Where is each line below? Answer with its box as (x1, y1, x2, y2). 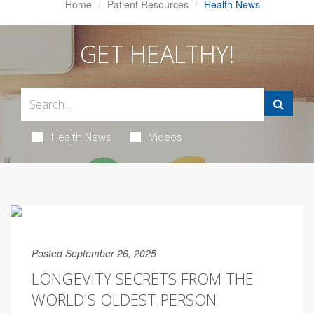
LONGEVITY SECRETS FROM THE (32, 268, 254, 289)
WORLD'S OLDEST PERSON (32, 289, 217, 310)
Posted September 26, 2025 (32, 246, 156, 260)
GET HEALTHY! (79, 38, 235, 70)
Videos (149, 130, 182, 144)
